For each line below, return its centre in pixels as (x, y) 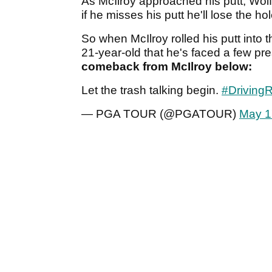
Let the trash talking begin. (151, 90)
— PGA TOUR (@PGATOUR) (160, 114)
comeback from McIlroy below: (167, 67)
